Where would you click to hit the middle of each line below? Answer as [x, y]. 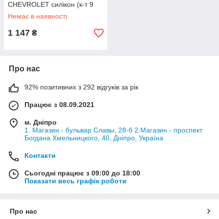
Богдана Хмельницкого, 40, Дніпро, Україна [94, 138]
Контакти [40, 155]
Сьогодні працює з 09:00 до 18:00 [82, 173]
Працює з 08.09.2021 [59, 105]
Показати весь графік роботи [76, 181]
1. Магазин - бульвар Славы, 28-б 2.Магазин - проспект [113, 130]
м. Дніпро [41, 122]
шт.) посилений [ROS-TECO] [53, 12]
